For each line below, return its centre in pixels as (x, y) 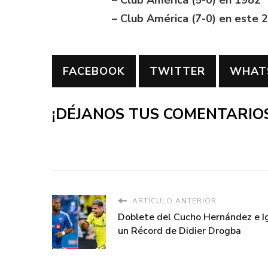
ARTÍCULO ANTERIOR (173, 201)
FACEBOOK (94, 71)
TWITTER (177, 71)
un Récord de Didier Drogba (179, 231)
